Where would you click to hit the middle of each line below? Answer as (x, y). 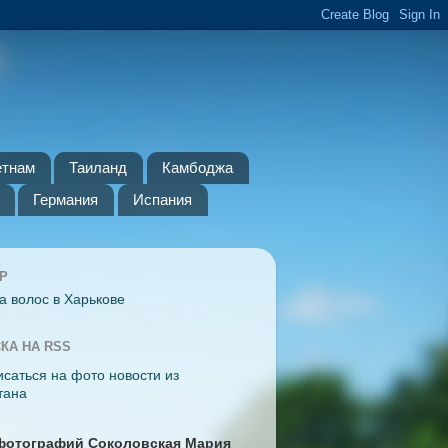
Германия (66, 200)
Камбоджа (197, 168)
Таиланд (98, 168)
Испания (162, 200)
